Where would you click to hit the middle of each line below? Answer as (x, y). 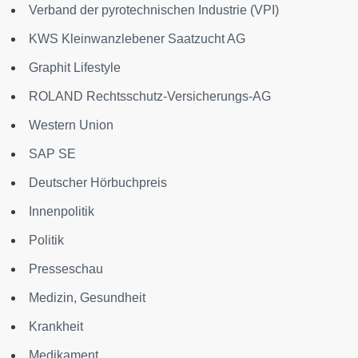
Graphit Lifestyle (75, 67)
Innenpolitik (62, 211)
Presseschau (66, 268)
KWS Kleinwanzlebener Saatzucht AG (137, 38)
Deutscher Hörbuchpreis (98, 182)
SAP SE (52, 153)
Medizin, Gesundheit (87, 297)
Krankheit (56, 326)
